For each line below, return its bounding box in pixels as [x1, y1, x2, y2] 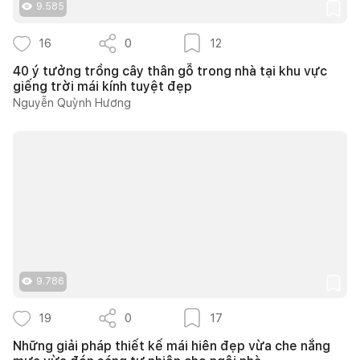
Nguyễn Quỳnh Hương [13, 96, 131, 109]
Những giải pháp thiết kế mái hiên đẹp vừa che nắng [13, 337, 330, 354]
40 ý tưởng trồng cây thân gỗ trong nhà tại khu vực [13, 63, 327, 79]
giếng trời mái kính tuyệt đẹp [13, 78, 192, 94]
